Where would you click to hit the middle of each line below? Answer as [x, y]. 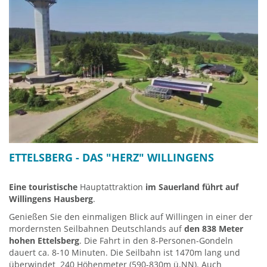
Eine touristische [43, 187]
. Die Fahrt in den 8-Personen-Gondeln [156, 240]
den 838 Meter [214, 228]
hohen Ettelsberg [44, 240]
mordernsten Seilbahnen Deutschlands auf [97, 228]
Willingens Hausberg [51, 198]
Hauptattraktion [110, 187]
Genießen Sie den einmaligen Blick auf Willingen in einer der [131, 216]
